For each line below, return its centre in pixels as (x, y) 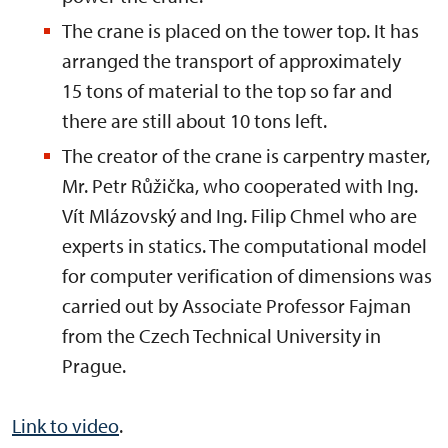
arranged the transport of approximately (231, 60)
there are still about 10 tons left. (194, 120)
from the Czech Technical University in (221, 335)
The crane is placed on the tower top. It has (240, 30)
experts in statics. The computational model (244, 245)
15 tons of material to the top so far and (227, 90)
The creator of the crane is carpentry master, (246, 155)
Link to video (65, 425)
